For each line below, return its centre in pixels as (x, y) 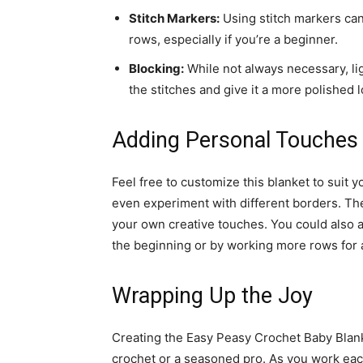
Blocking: (156, 68)
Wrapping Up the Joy (212, 296)
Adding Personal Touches (235, 140)
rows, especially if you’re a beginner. (233, 39)
